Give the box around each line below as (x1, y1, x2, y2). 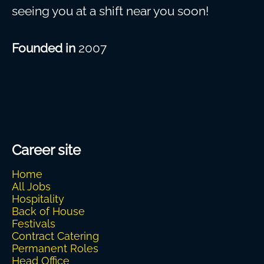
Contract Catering (12, 230, 99, 242)
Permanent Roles (12, 242, 98, 255)
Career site (12, 141, 81, 159)
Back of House (12, 205, 85, 217)
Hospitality (12, 193, 64, 205)
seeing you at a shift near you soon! (12, 4, 209, 18)
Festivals (12, 217, 55, 230)
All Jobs (12, 180, 51, 193)
